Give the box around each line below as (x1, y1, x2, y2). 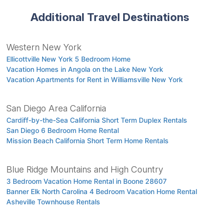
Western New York (6, 42, 82, 52)
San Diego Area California (6, 103, 106, 113)
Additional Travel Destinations (30, 10, 189, 23)
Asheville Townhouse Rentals (6, 197, 100, 206)
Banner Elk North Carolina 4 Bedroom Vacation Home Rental (6, 187, 197, 196)
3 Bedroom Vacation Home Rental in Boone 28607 (6, 176, 167, 185)
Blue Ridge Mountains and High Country (6, 164, 163, 175)
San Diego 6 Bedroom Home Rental (6, 126, 119, 134)
